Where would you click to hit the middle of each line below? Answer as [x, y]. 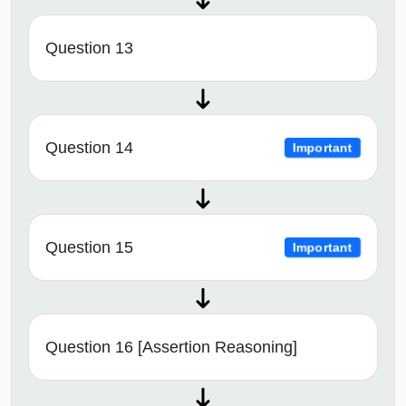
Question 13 [89, 48]
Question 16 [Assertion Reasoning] [171, 348]
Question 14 [89, 148]
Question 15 [89, 248]
